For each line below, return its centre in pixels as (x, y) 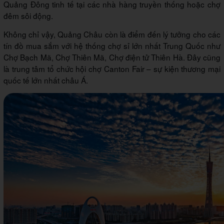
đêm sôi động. (28, 16)
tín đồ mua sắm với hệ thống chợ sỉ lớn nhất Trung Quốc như (112, 46)
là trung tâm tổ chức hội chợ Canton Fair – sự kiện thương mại (112, 69)
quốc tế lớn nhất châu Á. (46, 80)
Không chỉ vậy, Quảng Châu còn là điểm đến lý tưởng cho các (112, 34)
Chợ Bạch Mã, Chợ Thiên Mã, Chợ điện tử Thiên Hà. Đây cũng (112, 57)
